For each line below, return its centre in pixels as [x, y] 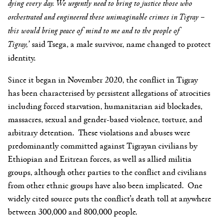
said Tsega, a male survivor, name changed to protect [121, 43]
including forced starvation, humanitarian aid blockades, [105, 105]
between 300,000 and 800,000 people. [73, 211]
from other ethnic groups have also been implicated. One [105, 185]
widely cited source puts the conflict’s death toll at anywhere [109, 198]
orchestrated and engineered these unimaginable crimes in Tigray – [106, 16]
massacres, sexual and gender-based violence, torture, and [105, 119]
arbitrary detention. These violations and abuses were [99, 132]
